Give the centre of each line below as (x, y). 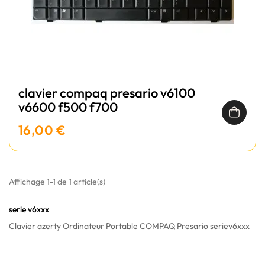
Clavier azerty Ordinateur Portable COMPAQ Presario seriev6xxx (129, 226)
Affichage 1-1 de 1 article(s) (57, 182)
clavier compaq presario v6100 (107, 93)
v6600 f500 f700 (68, 107)
